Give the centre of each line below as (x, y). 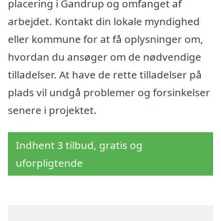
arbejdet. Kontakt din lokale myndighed (104, 21)
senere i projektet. (52, 110)
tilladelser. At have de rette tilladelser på (105, 74)
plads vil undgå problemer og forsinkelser (109, 92)
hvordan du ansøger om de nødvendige (105, 56)
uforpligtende (49, 163)
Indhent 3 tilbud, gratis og (79, 145)
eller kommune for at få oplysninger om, (106, 39)
